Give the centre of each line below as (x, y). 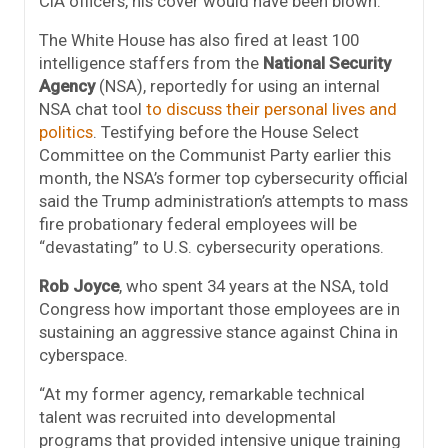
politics (66, 132)
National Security (327, 63)
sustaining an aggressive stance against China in (218, 332)
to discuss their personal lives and (271, 109)
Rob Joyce (79, 286)
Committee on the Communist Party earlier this (215, 155)
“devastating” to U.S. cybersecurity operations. (211, 247)
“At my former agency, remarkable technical (202, 394)
